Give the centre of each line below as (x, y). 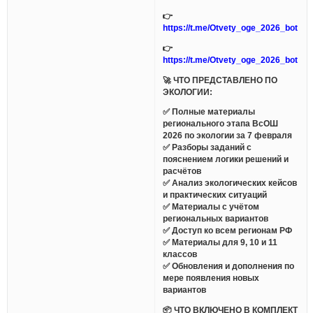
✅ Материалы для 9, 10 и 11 (220, 242)
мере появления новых (211, 278)
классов (180, 254)
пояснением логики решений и (226, 159)
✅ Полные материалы (209, 112)
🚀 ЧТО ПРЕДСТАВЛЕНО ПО (220, 80)
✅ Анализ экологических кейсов (230, 183)
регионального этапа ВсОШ (221, 124)
